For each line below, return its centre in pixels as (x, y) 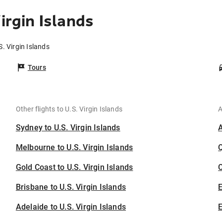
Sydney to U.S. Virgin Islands (68, 128)
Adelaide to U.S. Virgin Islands (71, 207)
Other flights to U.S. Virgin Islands (69, 109)
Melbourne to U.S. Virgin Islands (74, 147)
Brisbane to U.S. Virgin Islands (71, 187)
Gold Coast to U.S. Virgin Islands (74, 167)
